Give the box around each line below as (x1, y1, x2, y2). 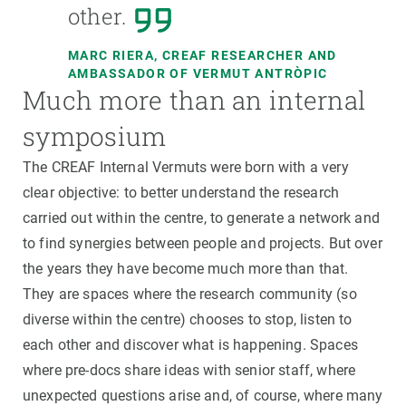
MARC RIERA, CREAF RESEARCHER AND (68, 48, 337, 63)
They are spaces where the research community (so (23, 285, 357, 304)
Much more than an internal (23, 83, 366, 118)
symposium (23, 120, 167, 154)
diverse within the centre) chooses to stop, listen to (23, 311, 353, 329)
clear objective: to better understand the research (23, 184, 340, 202)
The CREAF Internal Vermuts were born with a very (23, 159, 349, 177)
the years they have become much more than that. (23, 260, 349, 278)
